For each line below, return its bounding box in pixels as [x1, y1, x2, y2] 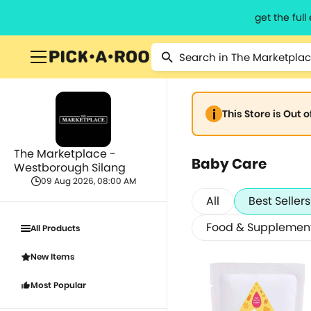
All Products [31, 222, 80, 234]
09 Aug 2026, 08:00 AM [40, 175, 136, 187]
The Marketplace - [14, 146, 116, 162]
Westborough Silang [14, 160, 126, 176]
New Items [31, 251, 74, 262]
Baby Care [192, 154, 267, 174]
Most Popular [31, 279, 86, 291]
